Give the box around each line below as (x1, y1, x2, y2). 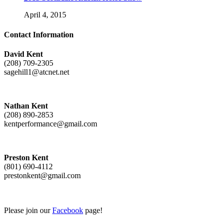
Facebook (52, 206, 83, 215)
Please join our (4, 206, 52, 215)
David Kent (4, 49, 43, 58)
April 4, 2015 (24, 10, 66, 19)
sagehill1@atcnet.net (4, 67, 69, 76)
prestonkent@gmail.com (4, 171, 81, 180)
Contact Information (4, 30, 74, 39)
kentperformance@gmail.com (4, 119, 97, 128)
